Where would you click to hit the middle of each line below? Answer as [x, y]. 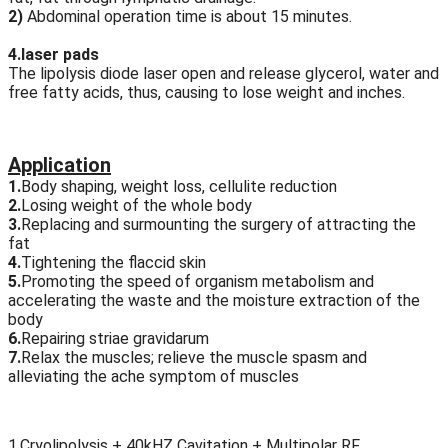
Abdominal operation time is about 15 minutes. [187, 17]
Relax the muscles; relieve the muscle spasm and [194, 358]
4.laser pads [53, 55]
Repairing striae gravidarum [115, 339]
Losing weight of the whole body [136, 206]
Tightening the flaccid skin [113, 263]
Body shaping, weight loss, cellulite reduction [179, 187]
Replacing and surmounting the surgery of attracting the [218, 225]
